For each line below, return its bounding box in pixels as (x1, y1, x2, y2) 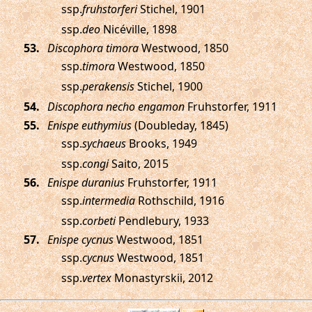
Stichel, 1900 (134, 79, 203, 94)
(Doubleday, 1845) (131, 118, 228, 133)
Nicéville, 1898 (100, 22, 177, 37)
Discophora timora (47, 40, 139, 56)
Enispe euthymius (47, 118, 132, 133)
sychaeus (81, 136, 126, 151)
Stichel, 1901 (136, 1, 205, 17)
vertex (81, 270, 111, 286)
